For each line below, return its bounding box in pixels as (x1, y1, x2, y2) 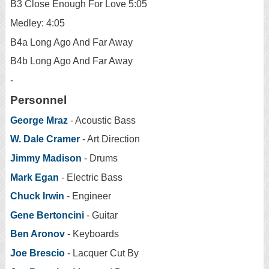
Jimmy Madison (10, 153, 82, 163)
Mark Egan (10, 172, 59, 183)
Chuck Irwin (10, 191, 64, 202)
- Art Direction (80, 134, 140, 145)
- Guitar (84, 210, 118, 220)
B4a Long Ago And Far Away (10, 37, 133, 47)
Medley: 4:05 (10, 18, 65, 29)
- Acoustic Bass (68, 115, 136, 125)
